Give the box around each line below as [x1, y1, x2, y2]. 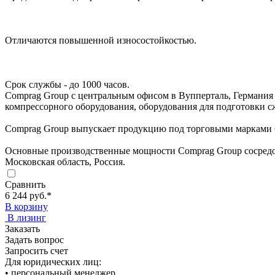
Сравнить [5, 179, 45, 190]
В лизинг [7, 212, 46, 223]
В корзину [5, 201, 48, 212]
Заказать [5, 223, 40, 234]
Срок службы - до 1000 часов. [5, 79, 130, 90]
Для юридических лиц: [5, 256, 101, 267]
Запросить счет [5, 245, 68, 256]
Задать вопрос [5, 234, 64, 245]
